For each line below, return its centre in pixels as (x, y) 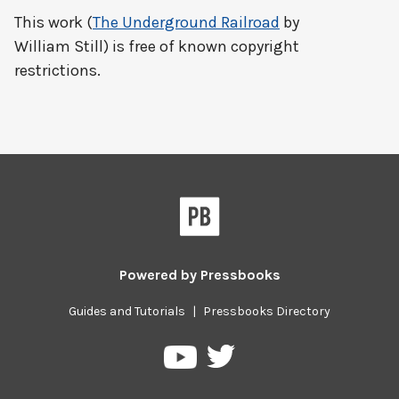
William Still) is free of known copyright (157, 46)
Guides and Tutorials (127, 311)
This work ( (53, 22)
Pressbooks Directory (267, 311)
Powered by (159, 275)
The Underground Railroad (186, 22)
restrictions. (57, 70)
